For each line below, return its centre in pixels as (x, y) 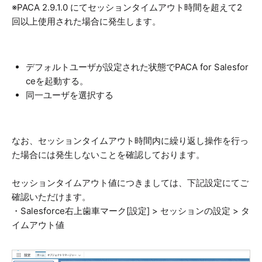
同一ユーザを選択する (70, 95)
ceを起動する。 (57, 81)
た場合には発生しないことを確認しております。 (108, 155)
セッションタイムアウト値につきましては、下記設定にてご (130, 183)
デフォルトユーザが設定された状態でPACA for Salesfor (137, 67)
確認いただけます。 (51, 197)
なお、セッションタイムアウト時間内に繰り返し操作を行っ (130, 141)
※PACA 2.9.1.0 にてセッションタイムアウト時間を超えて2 (127, 8)
